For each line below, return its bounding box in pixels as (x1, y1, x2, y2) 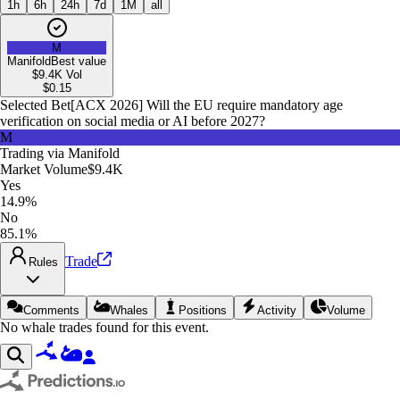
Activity (257, 303, 296, 317)
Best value (51, 54, 106, 68)
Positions (179, 303, 227, 317)
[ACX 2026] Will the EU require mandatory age (71, 96, 343, 112)
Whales (110, 303, 148, 317)
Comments (23, 303, 79, 317)
